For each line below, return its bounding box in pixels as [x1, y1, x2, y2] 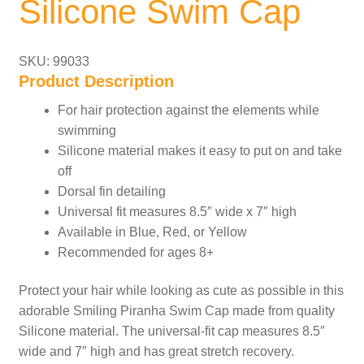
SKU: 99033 [18, 54, 89, 68]
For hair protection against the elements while [57, 102, 319, 117]
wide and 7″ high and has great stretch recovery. [18, 344, 294, 359]
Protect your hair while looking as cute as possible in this [18, 284, 344, 298]
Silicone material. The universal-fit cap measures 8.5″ [18, 324, 325, 339]
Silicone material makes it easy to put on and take [57, 143, 342, 158]
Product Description [18, 71, 174, 90]
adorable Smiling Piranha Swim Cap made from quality [18, 304, 335, 318]
